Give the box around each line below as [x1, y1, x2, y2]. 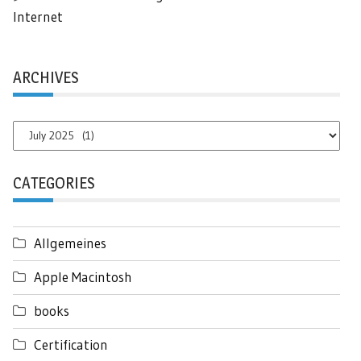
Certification [34, 335, 108, 353]
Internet [13, 7, 63, 25]
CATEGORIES [13, 172, 94, 193]
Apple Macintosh [34, 268, 132, 285]
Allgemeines [34, 234, 106, 251]
